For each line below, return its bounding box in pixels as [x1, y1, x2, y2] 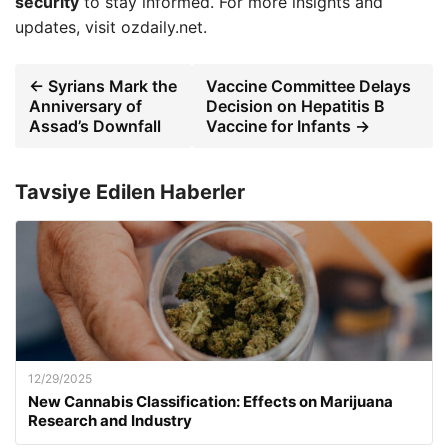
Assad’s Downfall [29, 115, 161, 136]
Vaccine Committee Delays [206, 75, 412, 96]
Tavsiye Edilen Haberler [15, 179, 245, 204]
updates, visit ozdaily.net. [15, 16, 207, 37]
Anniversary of [29, 95, 142, 116]
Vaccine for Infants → [206, 115, 371, 136]
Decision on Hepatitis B [206, 95, 386, 116]
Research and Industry [28, 410, 192, 430]
